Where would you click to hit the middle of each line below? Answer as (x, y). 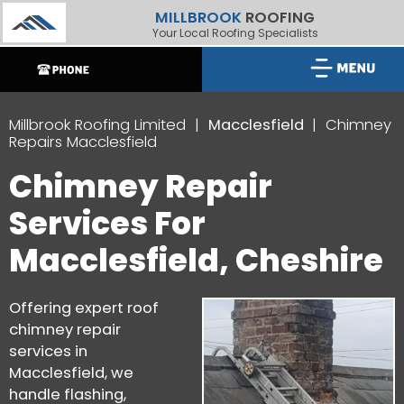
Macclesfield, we (71, 372)
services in (48, 351)
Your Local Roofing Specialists (235, 33)
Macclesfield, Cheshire (196, 260)
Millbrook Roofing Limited (97, 124)
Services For (107, 223)
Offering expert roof (84, 308)
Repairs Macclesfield (83, 142)
